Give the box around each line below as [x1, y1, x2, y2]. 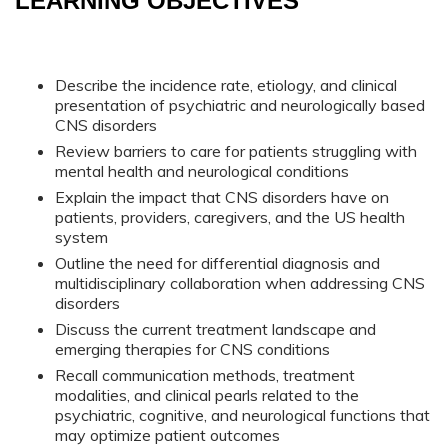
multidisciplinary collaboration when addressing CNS [55, 272, 425, 293]
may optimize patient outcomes [55, 424, 280, 445]
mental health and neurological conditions [55, 160, 349, 181]
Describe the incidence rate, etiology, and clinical [55, 74, 397, 95]
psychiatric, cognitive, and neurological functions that [55, 404, 430, 425]
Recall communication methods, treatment [55, 364, 355, 385]
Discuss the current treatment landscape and [55, 318, 376, 339]
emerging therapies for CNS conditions [55, 338, 330, 359]
